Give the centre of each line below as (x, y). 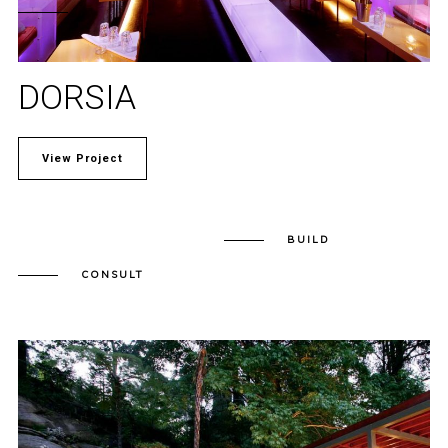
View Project (82, 158)
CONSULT (112, 274)
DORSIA (76, 96)
